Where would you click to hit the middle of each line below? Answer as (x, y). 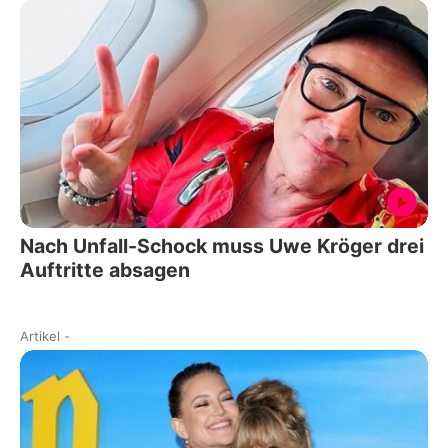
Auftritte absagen (105, 270)
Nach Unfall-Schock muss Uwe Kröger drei (222, 246)
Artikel (40, 336)
